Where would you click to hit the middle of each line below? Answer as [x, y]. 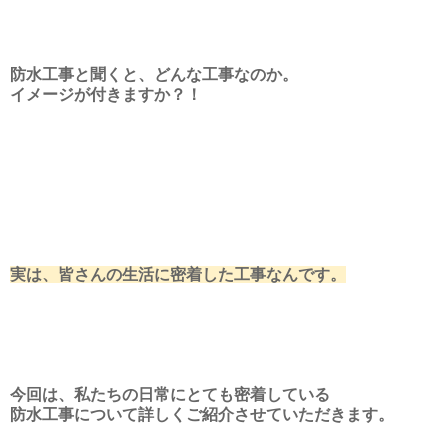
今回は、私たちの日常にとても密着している [170, 394]
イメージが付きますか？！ [106, 94]
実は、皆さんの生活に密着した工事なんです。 [178, 274]
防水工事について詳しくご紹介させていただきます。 [202, 414]
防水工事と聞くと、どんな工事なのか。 [154, 74]
